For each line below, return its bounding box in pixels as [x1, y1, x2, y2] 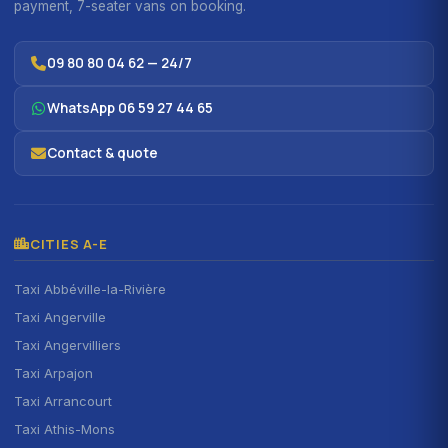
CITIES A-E [29, 234, 108, 253]
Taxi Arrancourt [14, 392, 112, 409]
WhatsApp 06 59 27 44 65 [47, 98, 213, 117]
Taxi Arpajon [14, 364, 93, 381]
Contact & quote [47, 143, 158, 162]
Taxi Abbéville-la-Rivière [14, 280, 166, 297]
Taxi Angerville [14, 308, 106, 325]
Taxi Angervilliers [14, 336, 121, 353]
